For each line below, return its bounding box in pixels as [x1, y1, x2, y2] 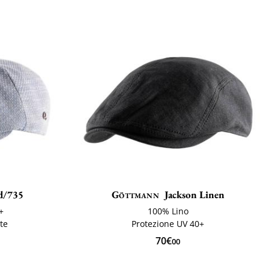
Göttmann [112, 188, 159, 202]
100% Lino [147, 205, 189, 217]
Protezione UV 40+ [131, 218, 205, 230]
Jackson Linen [164, 188, 225, 202]
